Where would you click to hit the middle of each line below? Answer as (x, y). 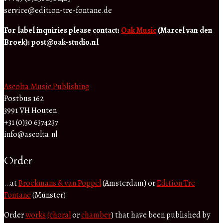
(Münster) (48, 195)
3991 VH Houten (30, 111)
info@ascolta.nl (31, 135)
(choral (59, 215)
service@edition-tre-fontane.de (58, 11)
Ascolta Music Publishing (47, 87)
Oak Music (139, 31)
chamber (96, 215)
